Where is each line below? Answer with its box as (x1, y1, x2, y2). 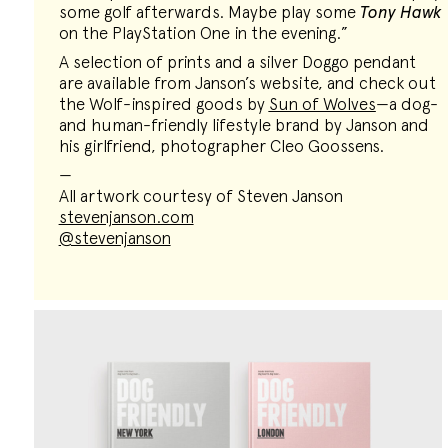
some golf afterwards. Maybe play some (58, 2, 360, 22)
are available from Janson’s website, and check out (58, 73, 436, 93)
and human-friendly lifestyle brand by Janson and (58, 115, 429, 135)
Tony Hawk (359, 2, 442, 22)
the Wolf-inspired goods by (58, 94, 269, 114)
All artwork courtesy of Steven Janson (58, 186, 343, 206)
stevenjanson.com (58, 207, 194, 227)
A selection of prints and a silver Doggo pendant (58, 52, 416, 72)
